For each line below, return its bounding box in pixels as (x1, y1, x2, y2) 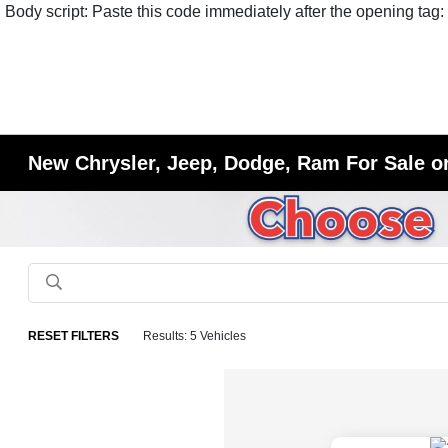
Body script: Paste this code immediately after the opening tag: (5, 3, 444, 20)
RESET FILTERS (28, 329, 120, 343)
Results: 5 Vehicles (143, 329, 247, 343)
